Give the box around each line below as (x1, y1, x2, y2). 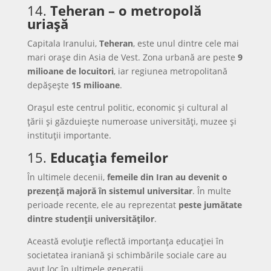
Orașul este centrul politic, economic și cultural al (27, 102, 228, 113)
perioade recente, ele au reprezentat (27, 199, 178, 211)
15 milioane (71, 79, 120, 91)
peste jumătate (178, 199, 242, 211)
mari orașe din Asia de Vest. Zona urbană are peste (27, 51, 238, 63)
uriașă (27, 15, 68, 33)
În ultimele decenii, (27, 171, 107, 183)
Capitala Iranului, (27, 38, 99, 49)
